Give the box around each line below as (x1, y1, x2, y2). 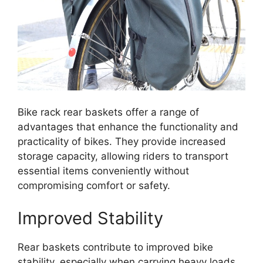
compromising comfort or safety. (18, 180, 170, 192)
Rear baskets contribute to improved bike (18, 241, 213, 253)
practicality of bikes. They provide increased (18, 136, 226, 148)
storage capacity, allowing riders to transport (18, 150, 228, 163)
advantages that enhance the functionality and (18, 121, 238, 133)
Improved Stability (18, 207, 163, 228)
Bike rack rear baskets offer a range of (18, 106, 199, 119)
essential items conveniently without (18, 165, 189, 177)
